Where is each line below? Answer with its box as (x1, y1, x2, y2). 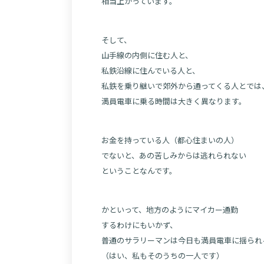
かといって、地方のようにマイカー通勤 (101, 204, 238, 215)
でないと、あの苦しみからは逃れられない (101, 150, 246, 161)
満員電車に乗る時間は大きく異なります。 (101, 95, 246, 107)
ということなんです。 (101, 165, 177, 176)
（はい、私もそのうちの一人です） (101, 250, 224, 261)
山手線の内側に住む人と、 (101, 49, 193, 61)
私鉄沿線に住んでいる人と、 (101, 65, 200, 76)
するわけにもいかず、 (101, 219, 177, 230)
